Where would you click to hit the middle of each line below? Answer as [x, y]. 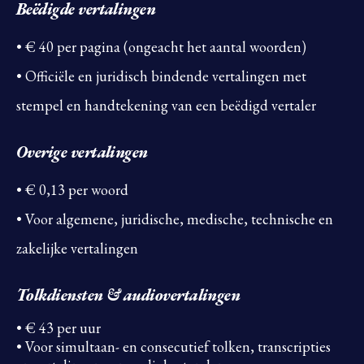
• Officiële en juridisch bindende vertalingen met [161, 76]
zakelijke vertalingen [77, 249]
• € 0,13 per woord [72, 190]
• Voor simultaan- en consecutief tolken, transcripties [173, 347]
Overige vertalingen [82, 152]
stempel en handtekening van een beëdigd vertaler [166, 106]
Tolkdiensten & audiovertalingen [128, 295]
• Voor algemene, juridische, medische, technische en [175, 219]
